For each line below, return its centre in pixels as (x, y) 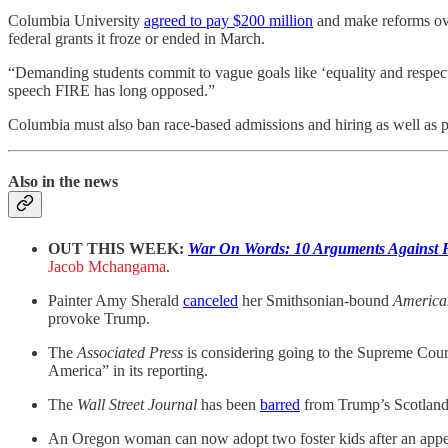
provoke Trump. (99, 318)
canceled (210, 300)
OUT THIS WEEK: (116, 248)
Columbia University (76, 21)
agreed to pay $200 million (228, 21)
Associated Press (130, 352)
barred (280, 404)
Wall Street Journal (137, 404)
